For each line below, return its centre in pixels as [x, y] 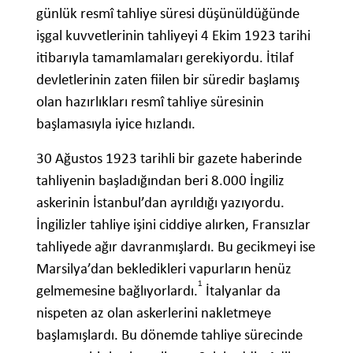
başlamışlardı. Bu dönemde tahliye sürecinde [169, 335]
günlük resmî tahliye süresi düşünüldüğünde [168, 13]
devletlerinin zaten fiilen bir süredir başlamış [168, 80]
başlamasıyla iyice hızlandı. [116, 124]
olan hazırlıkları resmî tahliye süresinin [150, 102]
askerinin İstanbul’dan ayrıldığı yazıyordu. [160, 203]
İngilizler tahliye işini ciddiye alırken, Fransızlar [173, 225]
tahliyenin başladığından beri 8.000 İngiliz [160, 180]
